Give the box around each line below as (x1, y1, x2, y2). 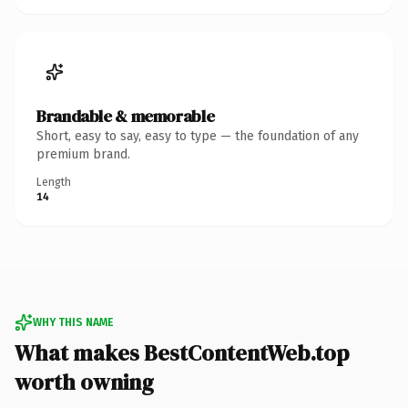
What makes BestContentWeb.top (15, 337, 349, 368)
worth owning (15, 366, 154, 397)
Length (36, 175, 71, 189)
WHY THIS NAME (33, 315, 113, 329)
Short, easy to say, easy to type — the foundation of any (36, 127, 359, 144)
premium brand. (36, 146, 130, 162)
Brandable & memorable (36, 104, 215, 127)
